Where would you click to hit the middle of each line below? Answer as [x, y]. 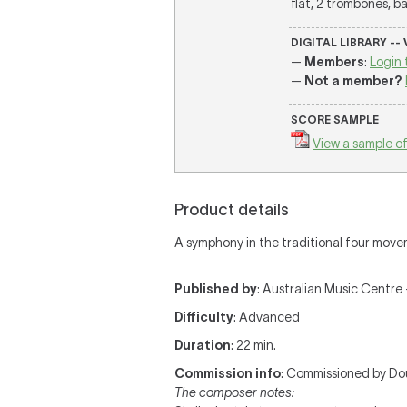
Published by [216, 289]
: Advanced [267, 317]
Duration [203, 345]
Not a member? [353, 81]
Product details [232, 210]
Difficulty [204, 317]
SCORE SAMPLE [335, 119]
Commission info [228, 373]
